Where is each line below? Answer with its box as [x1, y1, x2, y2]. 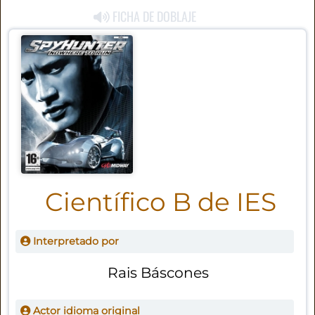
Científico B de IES [45, 186, 277, 218]
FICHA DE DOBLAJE [110, 7, 197, 26]
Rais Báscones [107, 263, 209, 281]
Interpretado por [30, 235, 119, 248]
